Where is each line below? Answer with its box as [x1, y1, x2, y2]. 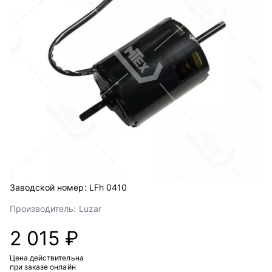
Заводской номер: [10, 182, 87, 192]
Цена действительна [10, 253, 84, 262]
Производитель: [10, 203, 76, 214]
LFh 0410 [89, 182, 127, 192]
